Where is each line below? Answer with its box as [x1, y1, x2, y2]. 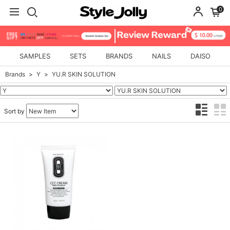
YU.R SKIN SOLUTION [52, 70, 116, 79]
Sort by [4, 107, 26, 115]
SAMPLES [20, 52, 50, 61]
